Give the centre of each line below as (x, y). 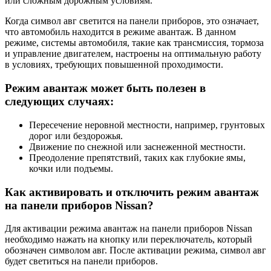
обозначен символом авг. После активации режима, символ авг (135, 250)
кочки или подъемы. (71, 168)
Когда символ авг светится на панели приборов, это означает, (132, 21)
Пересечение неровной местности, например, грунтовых (147, 125)
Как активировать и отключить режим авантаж (132, 192)
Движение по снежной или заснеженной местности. (137, 146)
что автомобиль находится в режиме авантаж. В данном (120, 32)
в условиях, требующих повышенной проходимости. (114, 65)
